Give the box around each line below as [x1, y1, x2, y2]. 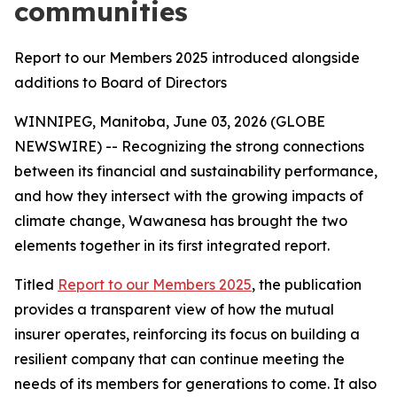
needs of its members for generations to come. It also [14, 375, 377, 393]
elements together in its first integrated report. [14, 237, 330, 254]
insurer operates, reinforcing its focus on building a [14, 325, 360, 343]
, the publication [252, 276, 362, 293]
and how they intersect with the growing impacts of [14, 187, 363, 205]
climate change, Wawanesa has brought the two [14, 212, 347, 230]
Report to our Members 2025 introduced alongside [14, 49, 360, 66]
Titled [14, 276, 58, 293]
